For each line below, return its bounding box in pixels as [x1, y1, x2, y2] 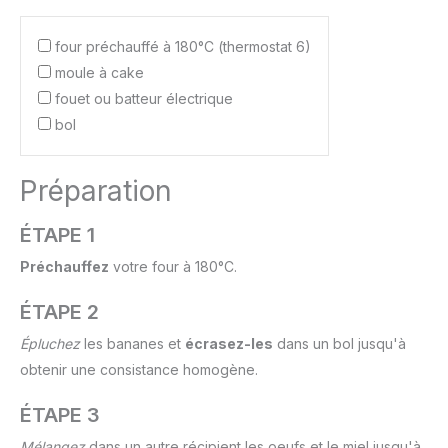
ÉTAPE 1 [20, 223, 95, 248]
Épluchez [20, 335, 80, 353]
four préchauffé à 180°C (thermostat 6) [55, 38, 311, 56]
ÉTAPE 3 [20, 403, 100, 428]
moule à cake [55, 64, 144, 82]
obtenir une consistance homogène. [20, 361, 258, 379]
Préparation [20, 174, 172, 209]
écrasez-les [185, 335, 273, 353]
